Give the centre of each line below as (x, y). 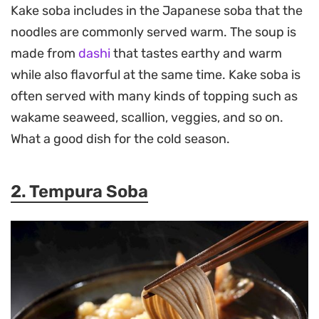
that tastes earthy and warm (196, 54)
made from (45, 54)
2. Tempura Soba (79, 192)
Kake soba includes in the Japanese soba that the (157, 11)
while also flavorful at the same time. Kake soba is (156, 75)
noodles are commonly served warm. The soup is (153, 32)
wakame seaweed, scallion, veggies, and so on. (147, 118)
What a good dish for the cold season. (120, 139)
